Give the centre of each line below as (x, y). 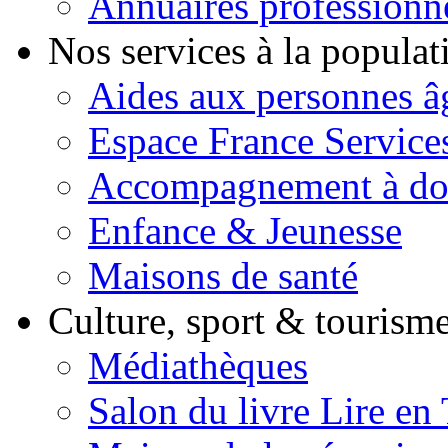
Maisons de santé (223, 275)
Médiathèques (198, 365)
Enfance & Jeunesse (245, 230)
